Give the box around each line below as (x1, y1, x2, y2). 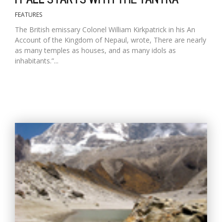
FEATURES (15, 10, 42, 19)
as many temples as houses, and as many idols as (15, 45, 176, 55)
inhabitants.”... (15, 55, 58, 65)
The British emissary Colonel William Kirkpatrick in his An (15, 24, 195, 34)
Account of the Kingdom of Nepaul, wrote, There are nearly (15, 35, 206, 45)
